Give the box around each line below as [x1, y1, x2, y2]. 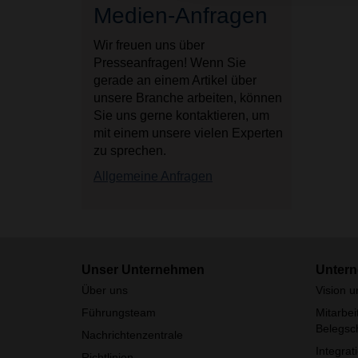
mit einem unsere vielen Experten [93, 126, 283, 140]
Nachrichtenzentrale [82, 328, 183, 341]
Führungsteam [82, 306, 156, 319]
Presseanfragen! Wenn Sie [93, 56, 246, 70]
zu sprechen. [93, 144, 166, 157]
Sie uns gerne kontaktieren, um [93, 109, 269, 122]
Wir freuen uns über [93, 38, 205, 52]
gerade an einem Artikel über [93, 74, 257, 87]
